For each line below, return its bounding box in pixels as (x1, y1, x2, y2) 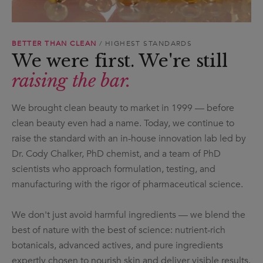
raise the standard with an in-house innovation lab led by (12, 131, 246, 145)
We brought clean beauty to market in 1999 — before (12, 101, 234, 114)
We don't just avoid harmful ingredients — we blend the (12, 208, 245, 221)
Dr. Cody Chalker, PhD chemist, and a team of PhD (12, 147, 221, 160)
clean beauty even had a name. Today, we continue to (12, 116, 234, 130)
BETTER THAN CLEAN (12, 38, 97, 48)
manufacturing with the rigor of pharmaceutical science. (12, 177, 243, 191)
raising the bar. (12, 69, 131, 92)
